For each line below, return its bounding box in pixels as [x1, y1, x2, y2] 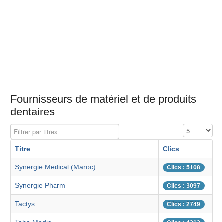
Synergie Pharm [15, 181, 65, 190]
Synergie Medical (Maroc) [15, 163, 96, 171]
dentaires [10, 106, 55, 118]
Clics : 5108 [167, 164, 200, 171]
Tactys [15, 200, 35, 208]
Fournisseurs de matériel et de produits [10, 93, 196, 106]
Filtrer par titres [10, 125, 56, 133]
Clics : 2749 [167, 201, 200, 208]
